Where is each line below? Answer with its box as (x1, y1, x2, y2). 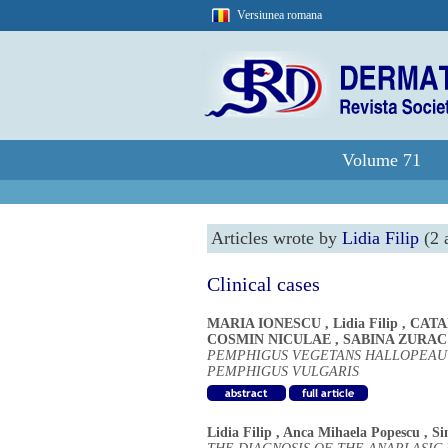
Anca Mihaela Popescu (283, 425, 420, 440)
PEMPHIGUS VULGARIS (207, 364, 359, 379)
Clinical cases (207, 273, 320, 295)
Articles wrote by (211, 228, 342, 248)
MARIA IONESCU (207, 316, 321, 331)
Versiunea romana (237, 8, 322, 22)
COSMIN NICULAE (207, 332, 331, 347)
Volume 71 (342, 150, 421, 170)
